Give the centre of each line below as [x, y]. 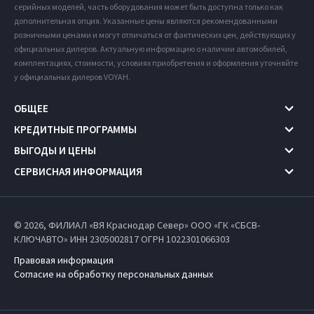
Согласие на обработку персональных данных [114, 274]
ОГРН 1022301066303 [185, 239]
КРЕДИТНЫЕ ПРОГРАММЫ [75, 130]
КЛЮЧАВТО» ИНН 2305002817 [77, 239]
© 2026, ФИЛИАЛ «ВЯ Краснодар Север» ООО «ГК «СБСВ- [137, 225]
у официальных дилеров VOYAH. [72, 76]
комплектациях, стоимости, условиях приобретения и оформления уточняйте [156, 62]
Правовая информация [64, 260]
